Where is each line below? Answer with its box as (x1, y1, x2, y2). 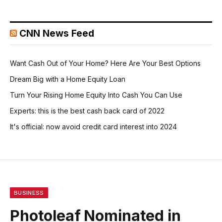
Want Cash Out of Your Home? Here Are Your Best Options (10, 59, 201, 68)
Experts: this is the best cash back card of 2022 (10, 107, 165, 115)
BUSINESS (14, 189, 44, 197)
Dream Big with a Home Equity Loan (10, 75, 125, 84)
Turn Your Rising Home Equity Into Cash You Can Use (10, 91, 182, 100)
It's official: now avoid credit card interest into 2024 (10, 122, 177, 131)
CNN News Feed (19, 28, 94, 40)
